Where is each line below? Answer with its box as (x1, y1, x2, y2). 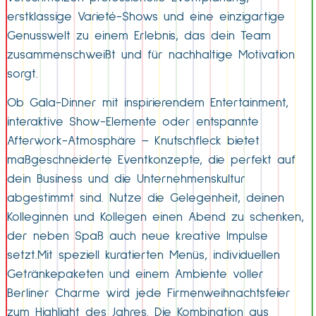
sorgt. (7, 68, 38, 80)
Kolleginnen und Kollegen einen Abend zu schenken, (7, 211, 304, 224)
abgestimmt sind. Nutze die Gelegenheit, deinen (7, 192, 284, 205)
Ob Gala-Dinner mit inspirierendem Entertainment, (7, 97, 288, 110)
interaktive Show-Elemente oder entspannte (7, 116, 259, 129)
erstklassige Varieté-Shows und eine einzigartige (7, 11, 285, 23)
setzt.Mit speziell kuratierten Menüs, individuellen (7, 249, 280, 262)
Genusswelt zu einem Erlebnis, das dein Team (7, 30, 271, 42)
